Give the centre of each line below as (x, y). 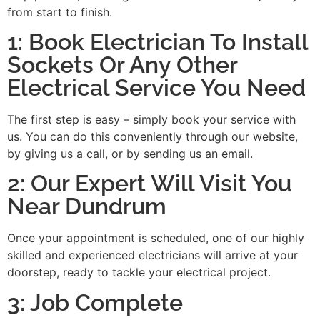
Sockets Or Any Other (122, 65)
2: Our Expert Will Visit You (149, 184)
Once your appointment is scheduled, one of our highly (156, 238)
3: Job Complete (95, 302)
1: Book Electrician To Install (157, 42)
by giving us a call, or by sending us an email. (130, 154)
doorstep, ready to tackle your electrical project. (139, 272)
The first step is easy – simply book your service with (151, 120)
